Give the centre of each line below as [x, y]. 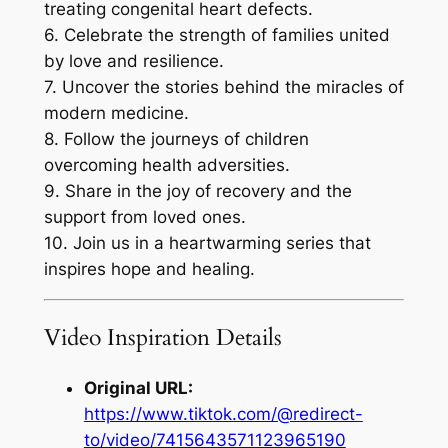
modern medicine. [116, 113]
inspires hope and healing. [149, 269]
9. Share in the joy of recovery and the [197, 191]
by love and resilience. [133, 61]
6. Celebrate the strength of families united [216, 35]
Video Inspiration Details [162, 338]
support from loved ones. [144, 217]
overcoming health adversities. [166, 165]
